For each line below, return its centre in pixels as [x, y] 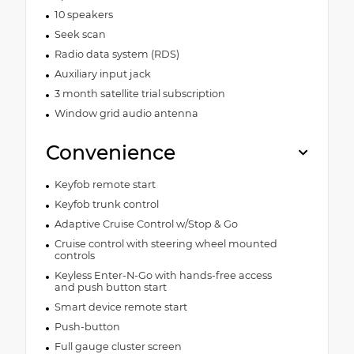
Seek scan [80, 34]
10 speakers [83, 14]
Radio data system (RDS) [117, 54]
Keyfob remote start [105, 184]
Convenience [111, 152]
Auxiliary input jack [102, 73]
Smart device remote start [121, 307]
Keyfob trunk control [106, 204]
